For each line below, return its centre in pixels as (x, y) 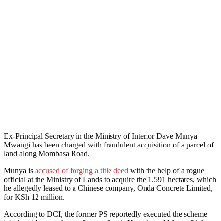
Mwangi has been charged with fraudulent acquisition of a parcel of (109, 145)
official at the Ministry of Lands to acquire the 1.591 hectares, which (110, 179)
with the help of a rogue (166, 170)
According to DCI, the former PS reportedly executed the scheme (106, 214)
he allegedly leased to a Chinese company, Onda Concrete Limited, (108, 188)
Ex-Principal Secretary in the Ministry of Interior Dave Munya (101, 136)
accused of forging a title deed (82, 170)
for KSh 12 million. (34, 197)
